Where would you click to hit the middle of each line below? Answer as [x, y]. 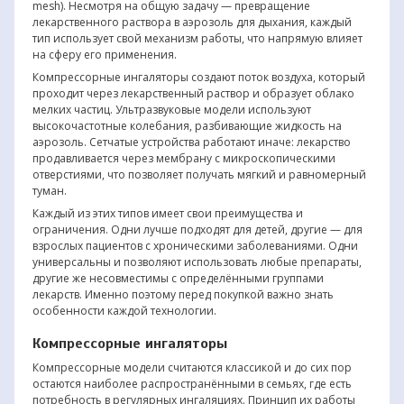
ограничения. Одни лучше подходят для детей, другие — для [197, 229]
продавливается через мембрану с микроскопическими [184, 158]
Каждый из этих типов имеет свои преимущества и [167, 213]
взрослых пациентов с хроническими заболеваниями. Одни [195, 245]
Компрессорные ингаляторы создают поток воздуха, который [198, 77]
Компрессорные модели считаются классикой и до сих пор [192, 367]
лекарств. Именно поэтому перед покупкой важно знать [183, 294]
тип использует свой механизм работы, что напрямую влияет [197, 38]
